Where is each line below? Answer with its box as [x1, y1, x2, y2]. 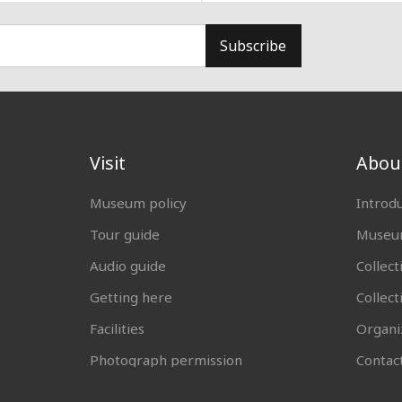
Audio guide [90, 257, 167, 275]
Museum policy [90, 193, 188, 212]
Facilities [90, 319, 145, 338]
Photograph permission [90, 351, 243, 370]
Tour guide [90, 224, 161, 243]
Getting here [90, 288, 173, 307]
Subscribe [220, 36, 287, 56]
